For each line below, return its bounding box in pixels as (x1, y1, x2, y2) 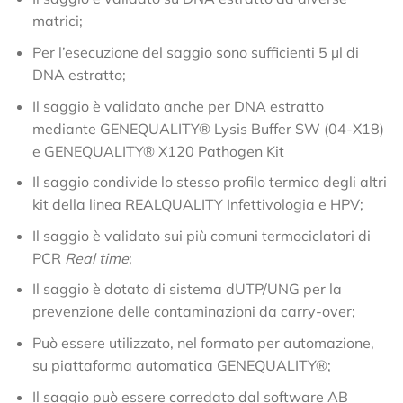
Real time (64, 248, 129, 267)
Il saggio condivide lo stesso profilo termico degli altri (31, 173, 387, 192)
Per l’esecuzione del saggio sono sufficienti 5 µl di (31, 43, 359, 62)
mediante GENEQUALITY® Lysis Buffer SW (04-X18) (31, 119, 384, 138)
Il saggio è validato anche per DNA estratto (31, 96, 324, 115)
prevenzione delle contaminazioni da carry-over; (31, 302, 355, 321)
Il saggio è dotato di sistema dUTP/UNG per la (31, 280, 342, 299)
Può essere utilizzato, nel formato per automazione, (31, 333, 374, 352)
